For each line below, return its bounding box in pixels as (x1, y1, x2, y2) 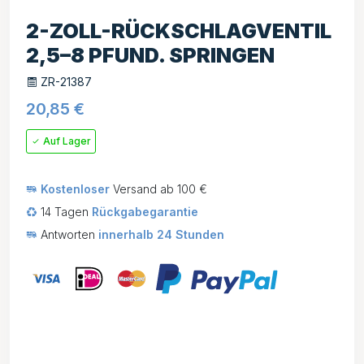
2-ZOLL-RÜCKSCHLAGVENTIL (26, 19, 331, 43)
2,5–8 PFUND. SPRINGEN (26, 43, 275, 67)
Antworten (37, 227, 98, 241)
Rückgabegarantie (92, 205, 198, 219)
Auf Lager (41, 135, 91, 147)
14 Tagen (37, 205, 92, 219)
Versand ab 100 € (110, 182, 207, 196)
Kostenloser (41, 182, 110, 196)
